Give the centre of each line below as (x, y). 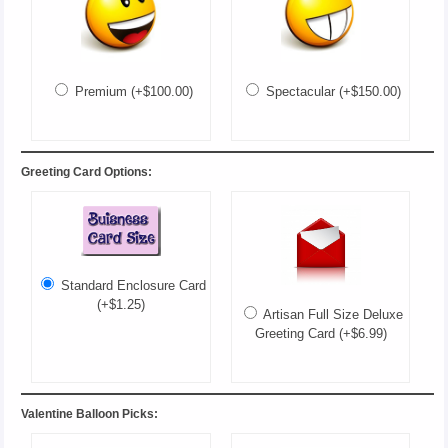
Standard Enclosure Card (132, 286)
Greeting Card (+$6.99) (320, 334)
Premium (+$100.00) (131, 91)
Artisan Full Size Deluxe (331, 315)
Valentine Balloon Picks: (90, 414)
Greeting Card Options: (87, 172)
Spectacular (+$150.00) (331, 91)
